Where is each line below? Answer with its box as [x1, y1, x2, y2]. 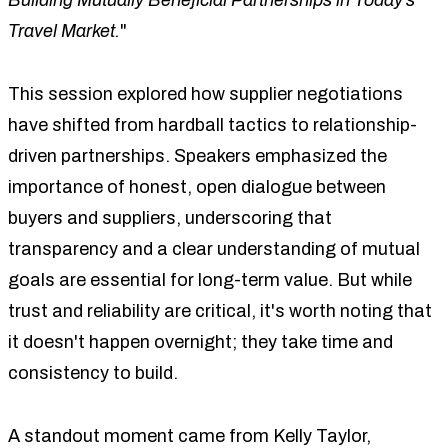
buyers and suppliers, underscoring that [8, 207, 332, 228]
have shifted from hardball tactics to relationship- [8, 114, 417, 135]
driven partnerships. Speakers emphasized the [8, 145, 387, 166]
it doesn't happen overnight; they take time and [8, 331, 393, 352]
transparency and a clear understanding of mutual [8, 238, 420, 259]
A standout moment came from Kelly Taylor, [8, 425, 371, 446]
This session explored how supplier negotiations [8, 83, 403, 104]
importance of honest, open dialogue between [8, 176, 386, 197]
